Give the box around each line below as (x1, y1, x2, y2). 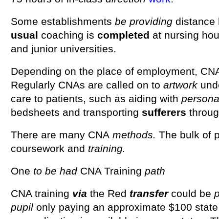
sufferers (139, 107, 189, 118)
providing (127, 16, 175, 27)
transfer (127, 188, 171, 199)
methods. (109, 129, 159, 140)
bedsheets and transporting (11, 107, 139, 118)
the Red (90, 188, 127, 199)
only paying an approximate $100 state (36, 201, 218, 213)
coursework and (11, 143, 85, 154)
